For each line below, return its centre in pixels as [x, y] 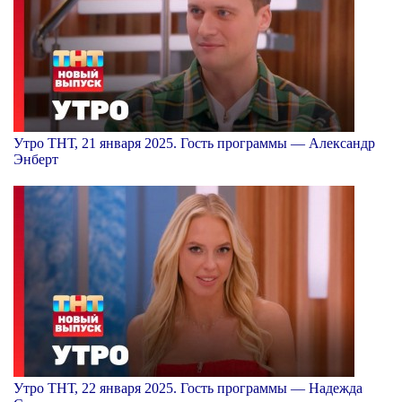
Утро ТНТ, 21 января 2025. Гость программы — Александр [194, 143]
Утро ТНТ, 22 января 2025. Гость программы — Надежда [188, 388]
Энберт [36, 159]
